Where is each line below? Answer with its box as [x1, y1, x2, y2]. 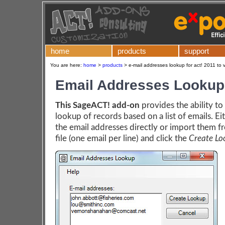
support [184, 47, 209, 55]
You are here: [50, 62, 83, 68]
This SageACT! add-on [55, 101, 140, 109]
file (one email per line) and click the [55, 134, 189, 143]
